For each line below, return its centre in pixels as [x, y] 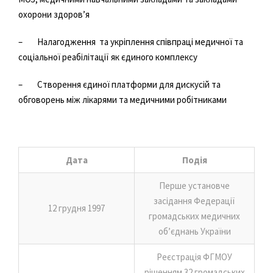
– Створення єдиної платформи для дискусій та [119, 84]
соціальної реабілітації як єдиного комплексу [108, 57]
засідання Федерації [194, 200]
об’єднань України [194, 231]
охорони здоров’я [54, 14]
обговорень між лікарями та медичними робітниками [122, 99]
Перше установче [194, 185]
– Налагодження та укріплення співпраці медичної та [131, 41]
